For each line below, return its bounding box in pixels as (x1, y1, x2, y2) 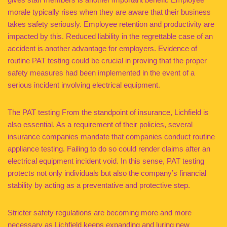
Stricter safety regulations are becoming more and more (8, 208, 192, 217)
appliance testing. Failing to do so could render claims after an (8, 144, 210, 153)
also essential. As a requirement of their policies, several (8, 120, 193, 129)
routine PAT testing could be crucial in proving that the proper (8, 56, 207, 65)
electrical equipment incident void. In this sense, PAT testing (8, 157, 204, 165)
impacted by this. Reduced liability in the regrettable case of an (8, 32, 213, 41)
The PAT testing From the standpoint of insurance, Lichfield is (8, 108, 209, 117)
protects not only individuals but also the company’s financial (8, 169, 206, 177)
